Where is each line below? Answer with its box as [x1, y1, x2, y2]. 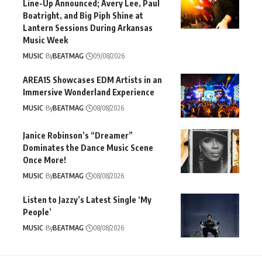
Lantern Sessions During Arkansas [23, 23, 153, 33]
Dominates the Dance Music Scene [23, 143, 153, 153]
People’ [23, 207, 51, 218]
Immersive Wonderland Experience [23, 87, 154, 98]
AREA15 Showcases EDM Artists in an [23, 75, 162, 85]
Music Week [23, 35, 68, 46]
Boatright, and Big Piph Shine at [23, 11, 143, 21]
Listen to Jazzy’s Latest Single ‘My [23, 195, 151, 205]
